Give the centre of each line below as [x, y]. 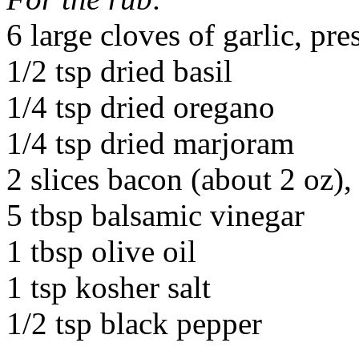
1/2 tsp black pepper [134, 323]
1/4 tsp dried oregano [141, 107]
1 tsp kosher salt [109, 287]
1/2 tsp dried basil [119, 71]
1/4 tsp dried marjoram [150, 143]
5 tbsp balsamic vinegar [155, 215]
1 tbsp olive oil [101, 251]
